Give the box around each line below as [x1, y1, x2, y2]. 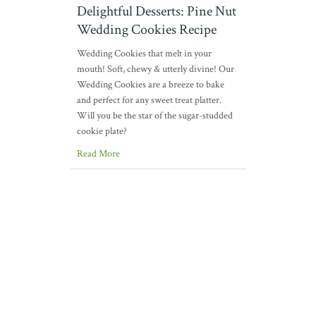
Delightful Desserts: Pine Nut [77, 2, 236, 20]
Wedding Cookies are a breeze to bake [77, 78, 224, 91]
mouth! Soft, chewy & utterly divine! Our [77, 63, 234, 75]
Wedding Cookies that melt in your [77, 47, 212, 60]
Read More [77, 147, 120, 160]
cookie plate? [77, 125, 127, 138]
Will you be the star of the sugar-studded [77, 109, 233, 122]
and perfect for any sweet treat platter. [77, 94, 221, 107]
